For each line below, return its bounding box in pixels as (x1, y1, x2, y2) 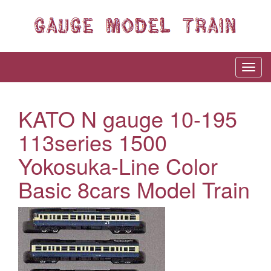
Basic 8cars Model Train (18, 174, 250, 205)
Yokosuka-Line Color (18, 150, 218, 181)
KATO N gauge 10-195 (18, 103, 237, 134)
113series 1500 (18, 126, 167, 158)
